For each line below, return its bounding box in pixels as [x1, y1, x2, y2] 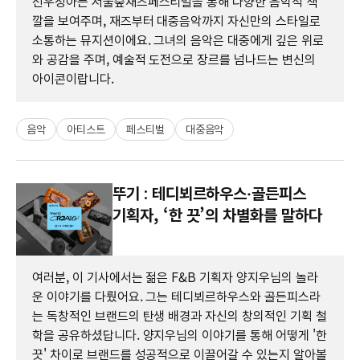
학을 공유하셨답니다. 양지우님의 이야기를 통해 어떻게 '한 [32, 327, 327, 343]
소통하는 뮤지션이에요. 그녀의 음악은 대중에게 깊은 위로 [32, 32, 324, 48]
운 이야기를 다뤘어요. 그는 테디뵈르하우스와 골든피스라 [32, 288, 321, 305]
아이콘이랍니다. [32, 71, 114, 87]
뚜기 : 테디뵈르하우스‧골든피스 [112, 183, 306, 203]
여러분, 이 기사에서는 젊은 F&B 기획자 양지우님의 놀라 [32, 269, 318, 285]
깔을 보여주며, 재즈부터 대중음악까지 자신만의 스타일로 [32, 13, 321, 29]
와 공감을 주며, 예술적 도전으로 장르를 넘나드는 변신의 [32, 51, 316, 67]
